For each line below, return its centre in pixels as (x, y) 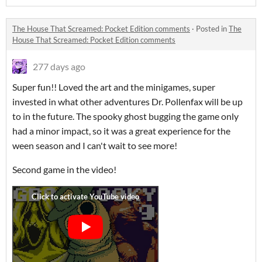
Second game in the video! (64, 169)
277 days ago (59, 66)
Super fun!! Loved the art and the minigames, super (114, 87)
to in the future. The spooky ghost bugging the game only (125, 116)
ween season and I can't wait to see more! (95, 145)
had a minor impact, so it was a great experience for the (121, 131)
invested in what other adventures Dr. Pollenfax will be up (127, 101)
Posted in (212, 29)
